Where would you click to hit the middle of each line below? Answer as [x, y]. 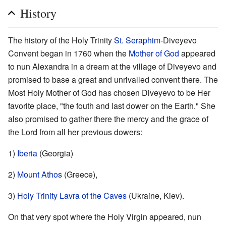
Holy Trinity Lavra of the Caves [72, 196]
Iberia [27, 153]
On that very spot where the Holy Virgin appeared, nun [105, 217]
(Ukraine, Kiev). [155, 196]
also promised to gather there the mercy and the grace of [108, 119]
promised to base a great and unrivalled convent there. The [113, 80]
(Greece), [80, 175]
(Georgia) [55, 153]
